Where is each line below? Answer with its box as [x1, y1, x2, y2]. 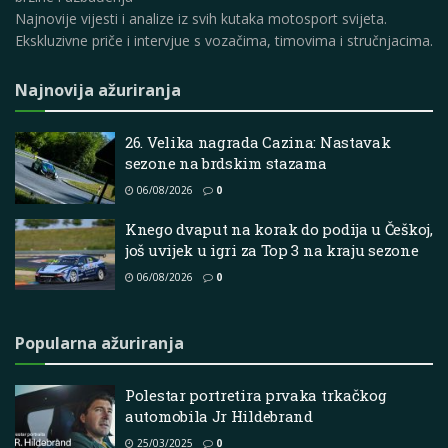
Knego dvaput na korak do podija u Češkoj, [125, 218, 433, 239]
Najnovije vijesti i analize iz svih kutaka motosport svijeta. [15, 9, 387, 29]
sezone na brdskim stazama [125, 153, 327, 174]
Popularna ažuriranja [15, 332, 184, 355]
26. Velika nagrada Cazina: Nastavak [125, 132, 391, 153]
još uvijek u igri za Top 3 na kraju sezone [125, 239, 419, 260]
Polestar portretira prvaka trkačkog [125, 385, 387, 406]
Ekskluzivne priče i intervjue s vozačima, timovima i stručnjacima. [15, 31, 433, 51]
